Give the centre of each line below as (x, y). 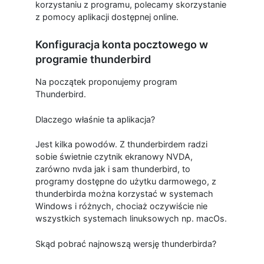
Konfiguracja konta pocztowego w (121, 44)
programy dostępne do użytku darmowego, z (126, 181)
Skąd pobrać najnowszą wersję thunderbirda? (126, 243)
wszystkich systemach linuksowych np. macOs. (131, 219)
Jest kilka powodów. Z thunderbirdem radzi (121, 144)
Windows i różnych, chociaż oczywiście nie (121, 206)
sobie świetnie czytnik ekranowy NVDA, (114, 157)
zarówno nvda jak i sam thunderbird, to (113, 169)
